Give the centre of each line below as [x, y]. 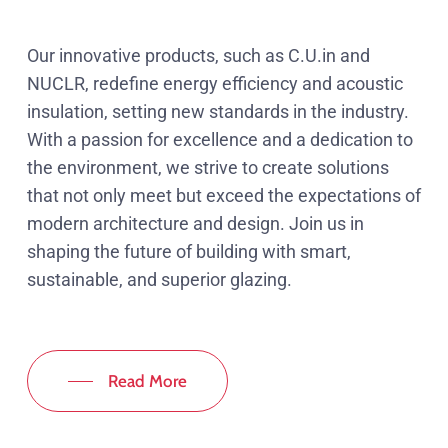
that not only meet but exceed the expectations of [223, 196]
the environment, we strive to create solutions [207, 168]
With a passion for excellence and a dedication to [219, 140]
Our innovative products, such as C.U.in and [198, 56]
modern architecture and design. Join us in [195, 224]
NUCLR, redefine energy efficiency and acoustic [214, 84]
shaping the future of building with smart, [188, 252]
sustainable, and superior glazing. [159, 280]
